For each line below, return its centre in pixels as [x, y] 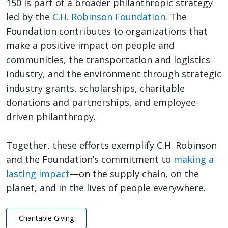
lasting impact [38, 174]
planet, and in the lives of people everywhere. [107, 188]
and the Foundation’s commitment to [90, 160]
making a [194, 160]
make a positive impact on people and [90, 46]
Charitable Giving [46, 218]
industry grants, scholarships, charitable [95, 88]
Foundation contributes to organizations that [107, 31]
